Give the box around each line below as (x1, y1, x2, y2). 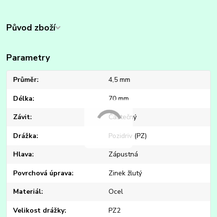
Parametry (6, 52, 50, 64)
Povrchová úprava (13, 168, 72, 178)
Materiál (13, 187, 42, 197)
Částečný (108, 112, 137, 122)
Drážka (13, 131, 37, 140)
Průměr (13, 75, 37, 85)
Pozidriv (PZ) (108, 131, 147, 140)
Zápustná (108, 150, 138, 159)
